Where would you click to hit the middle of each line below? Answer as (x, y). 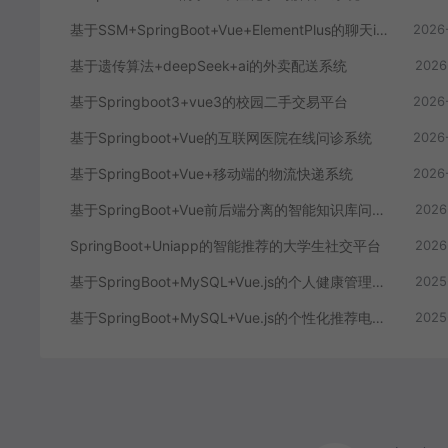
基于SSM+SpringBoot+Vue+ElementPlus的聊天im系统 (382, 29)
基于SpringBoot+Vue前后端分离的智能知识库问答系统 (378, 209)
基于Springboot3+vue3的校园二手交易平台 (209, 101)
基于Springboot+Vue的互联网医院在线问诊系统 (221, 137)
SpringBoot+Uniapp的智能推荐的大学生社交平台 (225, 245)
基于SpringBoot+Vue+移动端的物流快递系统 (211, 173)
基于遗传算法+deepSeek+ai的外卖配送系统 (208, 65)
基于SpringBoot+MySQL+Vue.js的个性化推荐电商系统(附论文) (378, 317)
